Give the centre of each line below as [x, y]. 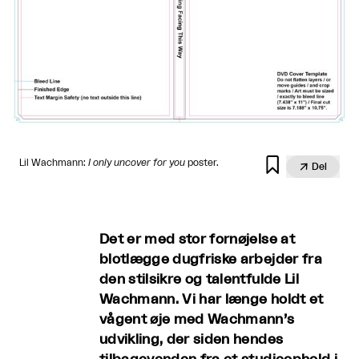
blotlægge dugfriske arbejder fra [211, 260]
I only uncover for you [137, 163]
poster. [202, 163]
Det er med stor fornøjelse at [197, 240]
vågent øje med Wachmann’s [197, 320]
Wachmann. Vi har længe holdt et [212, 300]
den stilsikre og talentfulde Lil [199, 280]
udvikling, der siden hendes [192, 340]
